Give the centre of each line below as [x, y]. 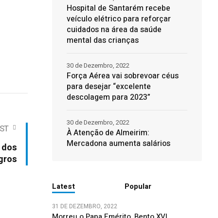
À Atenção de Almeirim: [108, 133]
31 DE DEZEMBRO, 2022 [84, 206]
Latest [63, 186]
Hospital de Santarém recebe [118, 8]
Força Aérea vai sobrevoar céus [122, 76]
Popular [138, 186]
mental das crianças [102, 40]
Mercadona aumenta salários [118, 144]
